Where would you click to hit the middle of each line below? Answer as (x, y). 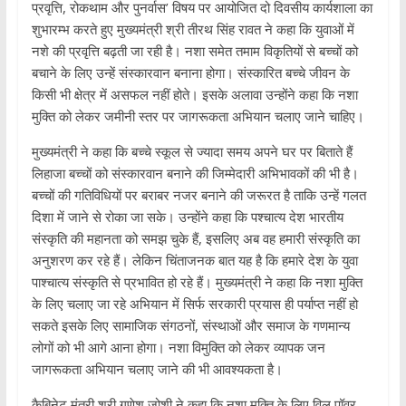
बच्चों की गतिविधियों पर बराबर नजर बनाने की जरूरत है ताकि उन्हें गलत (198, 195)
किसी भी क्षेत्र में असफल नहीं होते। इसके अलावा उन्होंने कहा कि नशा (194, 95)
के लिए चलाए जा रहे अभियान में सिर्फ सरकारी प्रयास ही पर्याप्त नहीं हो (194, 304)
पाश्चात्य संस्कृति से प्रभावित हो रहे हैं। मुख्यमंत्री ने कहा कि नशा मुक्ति (197, 282)
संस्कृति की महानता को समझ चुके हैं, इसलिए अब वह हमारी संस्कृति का (195, 239)
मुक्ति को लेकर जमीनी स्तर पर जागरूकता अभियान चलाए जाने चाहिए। (198, 116)
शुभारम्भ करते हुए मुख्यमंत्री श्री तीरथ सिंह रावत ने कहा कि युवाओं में (193, 29)
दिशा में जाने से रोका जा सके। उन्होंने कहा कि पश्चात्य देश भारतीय (187, 217)
